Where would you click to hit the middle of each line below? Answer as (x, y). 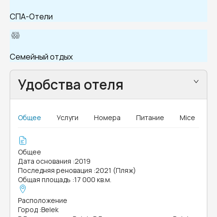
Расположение (43, 200)
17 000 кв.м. (93, 179)
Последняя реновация (55, 170)
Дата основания (45, 161)
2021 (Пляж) (116, 170)
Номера (107, 117)
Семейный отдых (41, 57)
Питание (150, 117)
